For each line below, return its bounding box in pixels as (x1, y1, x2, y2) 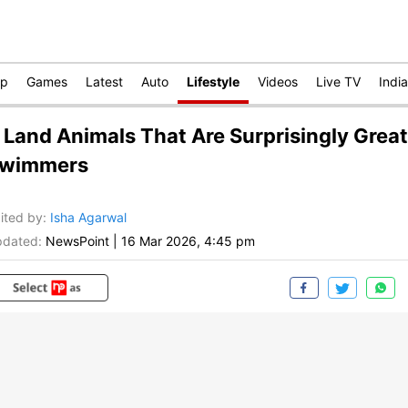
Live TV (316, 74, 361, 89)
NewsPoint (46, 233, 109, 250)
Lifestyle (187, 74, 240, 89)
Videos (258, 74, 298, 89)
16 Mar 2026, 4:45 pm (121, 233, 255, 250)
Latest (86, 74, 123, 89)
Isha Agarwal (50, 209, 127, 226)
